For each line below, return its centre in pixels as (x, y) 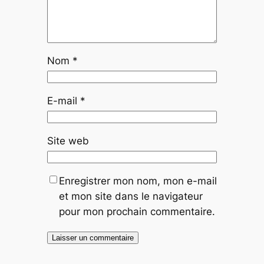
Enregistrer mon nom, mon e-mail (138, 181)
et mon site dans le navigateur (131, 196)
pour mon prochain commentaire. (137, 211)
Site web (68, 141)
